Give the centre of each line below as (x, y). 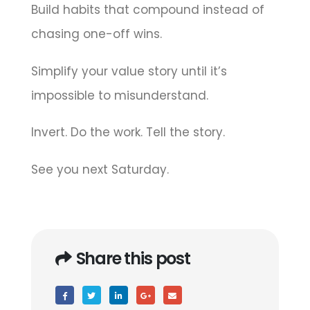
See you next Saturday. (100, 169)
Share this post (133, 259)
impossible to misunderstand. (119, 95)
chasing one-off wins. (96, 34)
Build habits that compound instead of (147, 10)
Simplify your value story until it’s (129, 71)
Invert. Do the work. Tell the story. (128, 133)
